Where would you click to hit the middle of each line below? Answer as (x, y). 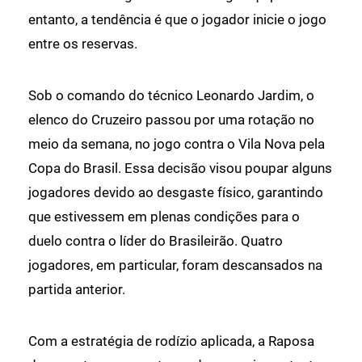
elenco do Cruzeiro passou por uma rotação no (171, 119)
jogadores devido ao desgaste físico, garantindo (176, 192)
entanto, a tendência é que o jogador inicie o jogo (177, 19)
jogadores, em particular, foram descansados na (175, 265)
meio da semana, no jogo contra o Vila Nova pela (177, 143)
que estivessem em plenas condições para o (164, 216)
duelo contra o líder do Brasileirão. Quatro (156, 240)
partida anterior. (77, 289)
